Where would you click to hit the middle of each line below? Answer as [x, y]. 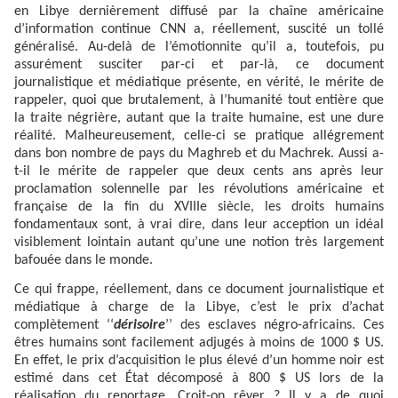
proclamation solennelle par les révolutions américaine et [199, 189]
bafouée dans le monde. [84, 260]
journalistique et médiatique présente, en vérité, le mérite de [199, 82]
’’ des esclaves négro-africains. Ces [275, 326]
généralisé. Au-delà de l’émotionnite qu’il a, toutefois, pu [199, 47]
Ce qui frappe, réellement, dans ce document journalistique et [199, 290]
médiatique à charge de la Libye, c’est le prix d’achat [199, 308]
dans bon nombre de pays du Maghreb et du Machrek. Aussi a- [199, 153]
